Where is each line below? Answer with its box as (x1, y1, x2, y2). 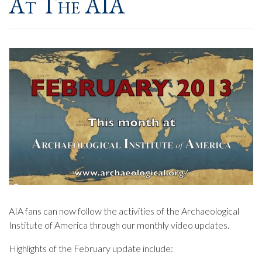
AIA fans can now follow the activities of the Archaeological (9, 205, 239, 216)
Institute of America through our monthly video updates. (9, 219, 229, 230)
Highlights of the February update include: (9, 242, 173, 254)
